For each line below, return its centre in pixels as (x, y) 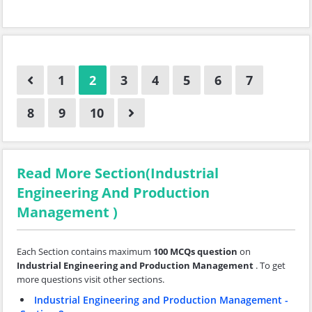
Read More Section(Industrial (118, 173)
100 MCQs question (195, 252)
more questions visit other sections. (91, 280)
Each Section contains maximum (85, 252)
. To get (271, 266)
